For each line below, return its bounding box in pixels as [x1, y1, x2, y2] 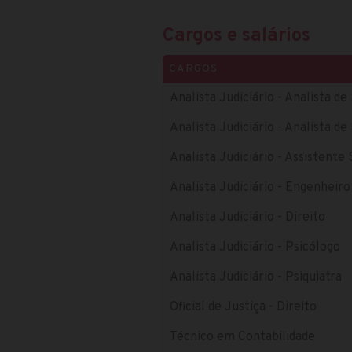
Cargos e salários [163, 24, 310, 48]
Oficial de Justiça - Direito [170, 299, 317, 315]
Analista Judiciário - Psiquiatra [170, 269, 342, 285]
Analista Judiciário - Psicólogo [170, 239, 340, 255]
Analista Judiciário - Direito [170, 209, 325, 225]
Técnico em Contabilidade [170, 328, 315, 345]
